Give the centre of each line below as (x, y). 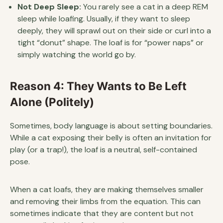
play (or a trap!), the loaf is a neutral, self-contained (104, 149)
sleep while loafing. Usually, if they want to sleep (104, 18)
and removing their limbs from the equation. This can (105, 201)
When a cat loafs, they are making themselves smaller (107, 189)
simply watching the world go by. (77, 54)
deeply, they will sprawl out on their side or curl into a (114, 30)
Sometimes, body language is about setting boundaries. (111, 125)
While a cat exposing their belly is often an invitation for (111, 137)
